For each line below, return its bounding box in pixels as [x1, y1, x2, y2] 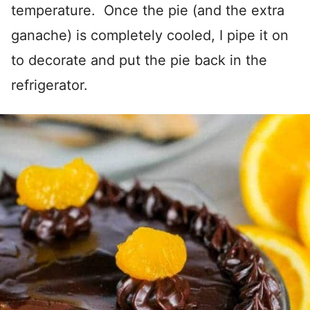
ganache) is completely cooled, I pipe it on [11, 27, 289, 44]
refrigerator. [11, 77, 88, 94]
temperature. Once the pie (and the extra [11, 2, 284, 19]
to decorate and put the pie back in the [11, 52, 267, 69]
